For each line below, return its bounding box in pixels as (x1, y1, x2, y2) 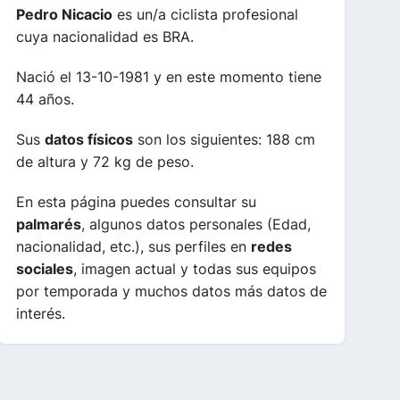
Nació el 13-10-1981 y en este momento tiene (16, 68, 321, 86)
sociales (16, 260, 73, 278)
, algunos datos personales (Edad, (81, 215, 311, 233)
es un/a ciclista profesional (112, 5, 298, 23)
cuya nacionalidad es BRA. (16, 28, 194, 46)
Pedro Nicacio (16, 5, 112, 23)
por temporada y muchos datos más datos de (16, 282, 327, 300)
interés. (16, 304, 65, 322)
